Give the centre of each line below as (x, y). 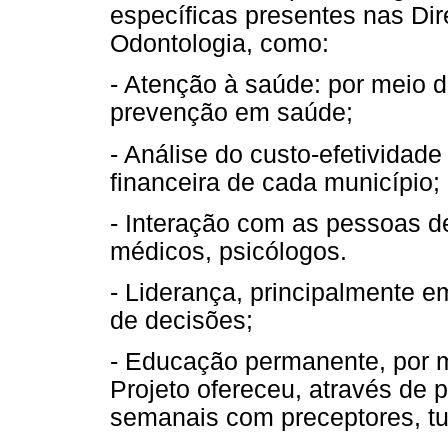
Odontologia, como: (219, 44)
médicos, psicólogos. (228, 251)
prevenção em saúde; (231, 113)
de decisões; (181, 320)
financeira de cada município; (275, 182)
